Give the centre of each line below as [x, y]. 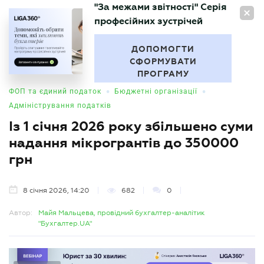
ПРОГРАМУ [163, 74]
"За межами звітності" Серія [160, 7]
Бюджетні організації [156, 91]
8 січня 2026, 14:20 [56, 190]
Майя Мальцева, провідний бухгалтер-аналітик [122, 213]
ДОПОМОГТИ [163, 49]
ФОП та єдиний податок [55, 91]
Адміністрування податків [60, 105]
